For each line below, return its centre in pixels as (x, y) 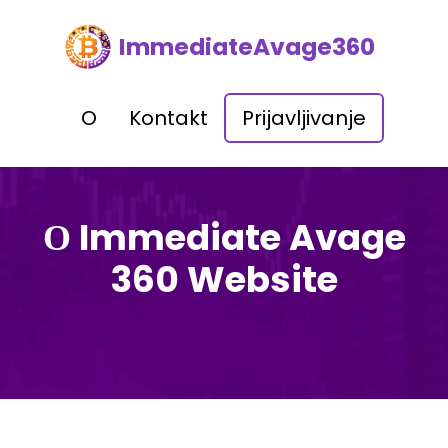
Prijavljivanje (303, 118)
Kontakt (168, 118)
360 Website (224, 279)
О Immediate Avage (224, 237)
